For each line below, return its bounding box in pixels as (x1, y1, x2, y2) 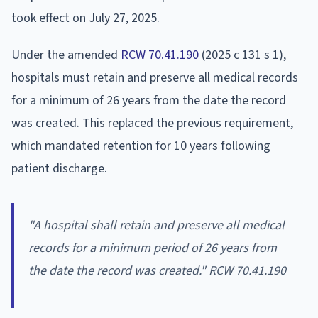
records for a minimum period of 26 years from (28, 238, 277, 257)
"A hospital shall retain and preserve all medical (28, 216, 285, 234)
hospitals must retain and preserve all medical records (11, 68, 298, 87)
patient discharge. (11, 159, 107, 177)
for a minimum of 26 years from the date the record (11, 91, 286, 109)
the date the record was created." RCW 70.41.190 (28, 261, 286, 280)
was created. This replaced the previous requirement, (11, 114, 293, 132)
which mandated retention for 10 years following (11, 136, 270, 155)
